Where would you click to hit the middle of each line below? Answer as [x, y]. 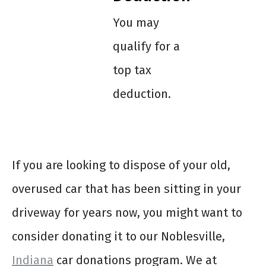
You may [136, 23]
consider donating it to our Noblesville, [118, 237]
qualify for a [146, 47]
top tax [132, 70]
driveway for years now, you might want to [127, 213]
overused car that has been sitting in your [126, 189]
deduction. [142, 94]
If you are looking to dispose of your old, [121, 165]
